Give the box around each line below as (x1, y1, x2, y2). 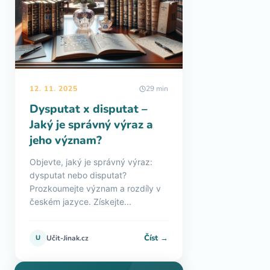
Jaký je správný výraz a (30, 117, 153, 133)
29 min (146, 84, 168, 93)
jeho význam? (30, 133, 102, 148)
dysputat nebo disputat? (30, 170, 127, 180)
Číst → (144, 232, 168, 243)
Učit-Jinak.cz (46, 233, 89, 243)
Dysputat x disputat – (30, 101, 148, 117)
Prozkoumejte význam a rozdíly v (30, 183, 161, 193)
